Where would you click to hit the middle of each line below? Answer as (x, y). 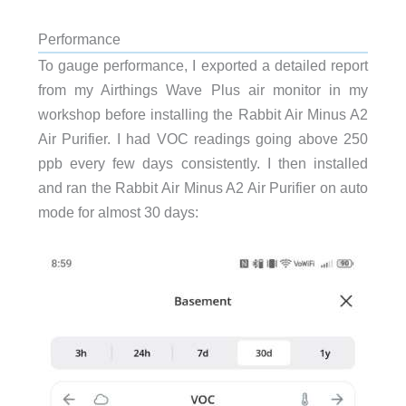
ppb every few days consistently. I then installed (203, 164)
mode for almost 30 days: (118, 213)
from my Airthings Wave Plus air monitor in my (203, 90)
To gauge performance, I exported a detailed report (203, 66)
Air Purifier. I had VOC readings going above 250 (203, 139)
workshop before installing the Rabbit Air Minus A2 (203, 115)
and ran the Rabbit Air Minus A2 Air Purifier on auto (203, 188)
